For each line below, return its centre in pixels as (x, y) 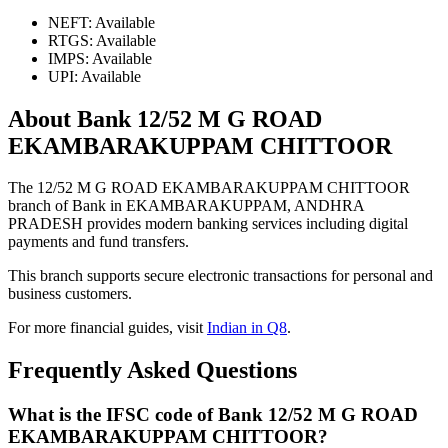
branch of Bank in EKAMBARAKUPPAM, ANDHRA (186, 206)
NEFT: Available (101, 22)
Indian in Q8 (247, 328)
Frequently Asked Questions (152, 370)
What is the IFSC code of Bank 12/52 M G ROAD (213, 415)
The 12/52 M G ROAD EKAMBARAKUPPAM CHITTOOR (209, 188)
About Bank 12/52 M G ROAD (165, 118)
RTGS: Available (102, 40)
